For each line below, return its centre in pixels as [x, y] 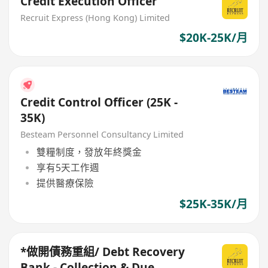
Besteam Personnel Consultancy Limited [102, 135]
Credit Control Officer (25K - [99, 103]
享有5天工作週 [68, 167]
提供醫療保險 [65, 183]
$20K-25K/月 [213, 37]
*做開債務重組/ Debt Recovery [103, 252]
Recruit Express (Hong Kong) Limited [95, 18]
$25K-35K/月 [213, 204]
